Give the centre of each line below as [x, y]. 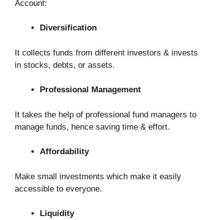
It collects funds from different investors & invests [106, 53]
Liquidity [57, 214]
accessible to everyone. [58, 189]
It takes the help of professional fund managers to [106, 114]
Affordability [64, 152]
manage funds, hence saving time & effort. [92, 127]
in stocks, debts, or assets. [65, 65]
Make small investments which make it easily [98, 176]
